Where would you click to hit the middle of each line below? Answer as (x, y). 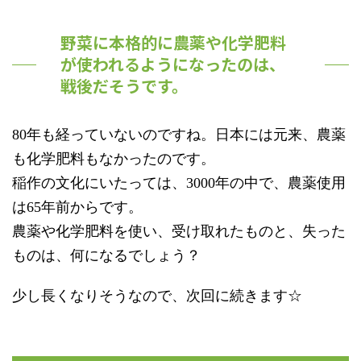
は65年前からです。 (77, 207)
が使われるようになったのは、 (173, 64)
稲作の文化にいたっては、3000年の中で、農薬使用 (179, 183)
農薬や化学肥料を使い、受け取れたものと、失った (179, 232)
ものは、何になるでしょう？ (106, 256)
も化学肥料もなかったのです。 (114, 159)
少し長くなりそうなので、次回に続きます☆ (157, 296)
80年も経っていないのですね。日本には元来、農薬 (179, 135)
